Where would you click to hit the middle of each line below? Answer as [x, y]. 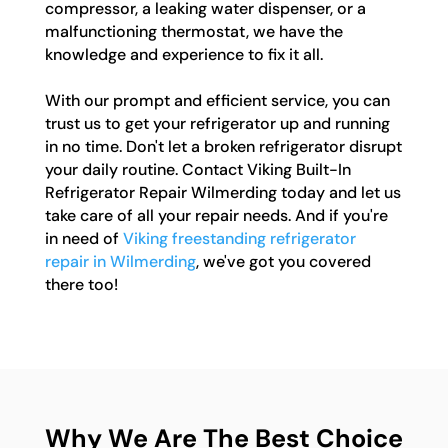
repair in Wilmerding [120, 261]
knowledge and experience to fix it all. [183, 54]
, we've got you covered [283, 261]
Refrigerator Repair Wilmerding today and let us [222, 192]
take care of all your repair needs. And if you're [216, 215]
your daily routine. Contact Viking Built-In [197, 169]
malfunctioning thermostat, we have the [193, 31]
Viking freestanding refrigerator [239, 238]
